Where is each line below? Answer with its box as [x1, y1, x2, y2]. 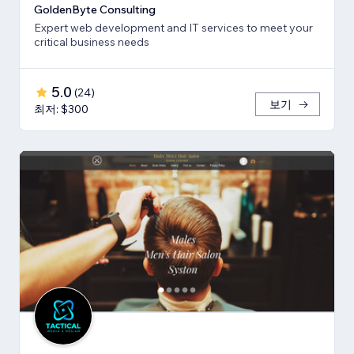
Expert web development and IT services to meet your [34, 20, 313, 35]
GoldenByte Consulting [34, 2, 156, 17]
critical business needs [34, 34, 149, 49]
